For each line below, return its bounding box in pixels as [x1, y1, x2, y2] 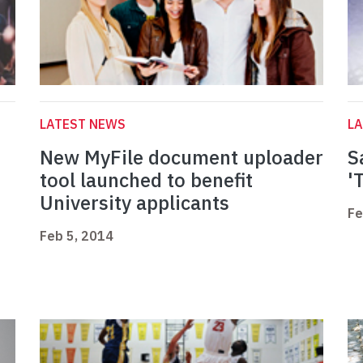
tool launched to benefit [40, 167, 253, 194]
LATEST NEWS [40, 116, 126, 133]
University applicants [40, 190, 229, 216]
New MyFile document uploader [40, 144, 323, 171]
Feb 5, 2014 [40, 228, 113, 245]
